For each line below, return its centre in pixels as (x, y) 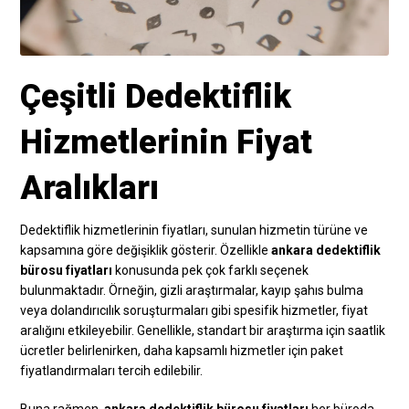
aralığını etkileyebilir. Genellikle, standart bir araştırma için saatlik (203, 331)
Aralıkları (90, 189)
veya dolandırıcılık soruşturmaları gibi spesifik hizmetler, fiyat (194, 311)
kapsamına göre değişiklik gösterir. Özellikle (146, 251)
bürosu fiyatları (67, 271)
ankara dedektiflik (326, 251)
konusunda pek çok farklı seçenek (211, 271)
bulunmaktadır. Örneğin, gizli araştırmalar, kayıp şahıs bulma (192, 291)
